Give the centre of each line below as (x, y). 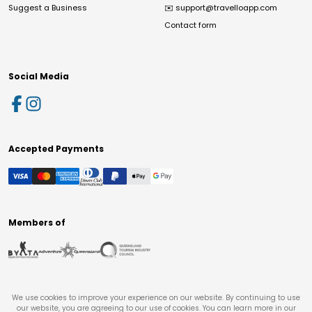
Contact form (190, 25)
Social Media (39, 76)
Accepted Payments (56, 149)
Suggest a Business (48, 8)
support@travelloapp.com (226, 8)
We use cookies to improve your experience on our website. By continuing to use (156, 298)
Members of (37, 223)
